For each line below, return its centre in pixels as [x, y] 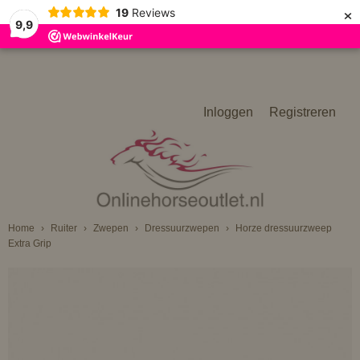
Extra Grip [30, 243]
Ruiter [64, 228]
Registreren [303, 112]
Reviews [153, 12]
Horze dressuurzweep [284, 228]
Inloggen [228, 112]
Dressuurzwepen [182, 228]
